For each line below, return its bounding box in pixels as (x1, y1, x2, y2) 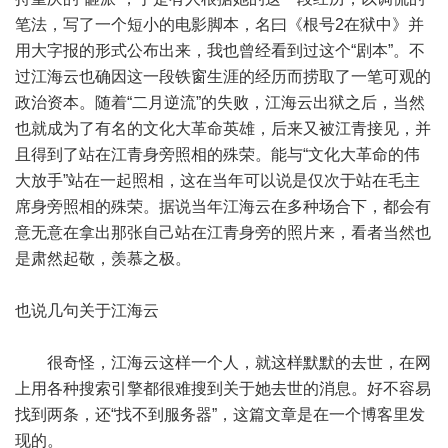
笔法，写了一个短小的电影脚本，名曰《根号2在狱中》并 (15, 16, 424, 33)
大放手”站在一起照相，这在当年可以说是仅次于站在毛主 (15, 172, 420, 189)
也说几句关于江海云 (15, 302, 159, 319)
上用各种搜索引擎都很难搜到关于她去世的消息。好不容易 (15, 380, 431, 397)
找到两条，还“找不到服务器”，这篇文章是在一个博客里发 (15, 406, 425, 423)
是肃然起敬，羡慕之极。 (15, 250, 191, 267)
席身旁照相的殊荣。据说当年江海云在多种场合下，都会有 (15, 198, 431, 215)
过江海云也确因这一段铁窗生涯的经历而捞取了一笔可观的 (15, 68, 431, 85)
